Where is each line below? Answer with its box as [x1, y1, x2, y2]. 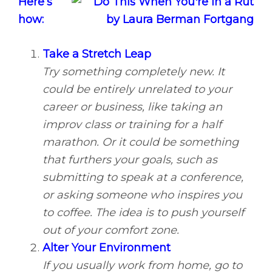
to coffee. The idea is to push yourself [42, 206, 244, 220]
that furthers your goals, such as [42, 153, 217, 167]
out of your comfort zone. [42, 223, 179, 237]
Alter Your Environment [42, 241, 171, 255]
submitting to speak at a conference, [42, 171, 243, 185]
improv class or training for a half [42, 118, 222, 132]
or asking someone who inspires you [42, 188, 242, 202]
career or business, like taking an [42, 100, 222, 114]
